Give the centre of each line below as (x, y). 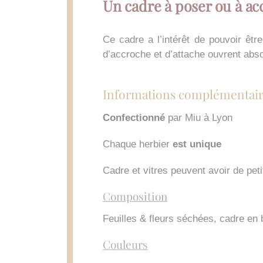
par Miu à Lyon (200, 117)
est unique (195, 144)
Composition (135, 196)
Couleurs (125, 244)
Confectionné (135, 117)
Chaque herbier (136, 144)
